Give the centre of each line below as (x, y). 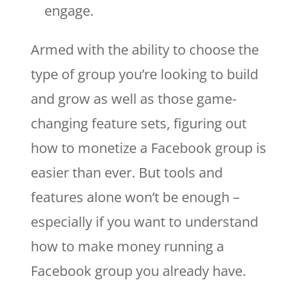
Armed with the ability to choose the (144, 49)
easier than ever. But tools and (126, 172)
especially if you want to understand (144, 221)
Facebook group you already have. (140, 270)
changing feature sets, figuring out (138, 123)
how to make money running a (127, 246)
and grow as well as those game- (133, 98)
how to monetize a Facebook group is (148, 148)
